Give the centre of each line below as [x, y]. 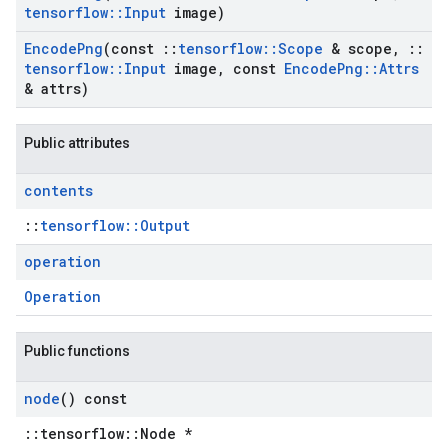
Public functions [77, 351]
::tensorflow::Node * [108, 433]
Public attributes [77, 143]
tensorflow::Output [115, 225]
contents [58, 190]
